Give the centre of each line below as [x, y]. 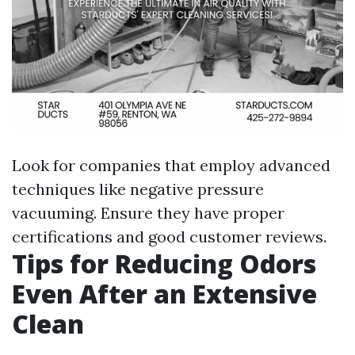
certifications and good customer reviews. [169, 237]
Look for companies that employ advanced [171, 165]
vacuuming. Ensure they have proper [148, 213]
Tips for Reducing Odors [164, 263]
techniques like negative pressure [138, 189]
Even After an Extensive [164, 294]
